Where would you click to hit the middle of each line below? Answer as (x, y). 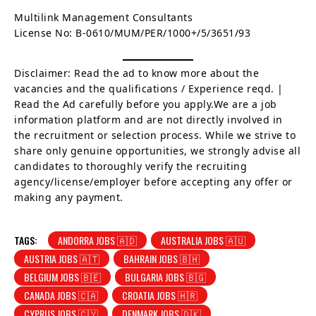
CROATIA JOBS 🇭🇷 (160, 295)
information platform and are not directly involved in (148, 119)
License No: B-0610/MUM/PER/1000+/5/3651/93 (132, 32)
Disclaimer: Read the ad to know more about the (136, 73)
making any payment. (69, 197)
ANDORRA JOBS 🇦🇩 (97, 240)
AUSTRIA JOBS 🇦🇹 (62, 258)
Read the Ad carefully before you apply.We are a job (146, 104)
